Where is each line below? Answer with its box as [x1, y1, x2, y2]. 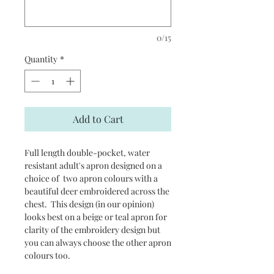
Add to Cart [72, 113, 124, 126]
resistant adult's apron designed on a [24, 160, 162, 172]
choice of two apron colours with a [24, 172, 158, 185]
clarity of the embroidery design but [24, 224, 160, 236]
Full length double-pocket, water [24, 147, 150, 159]
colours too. [24, 250, 70, 262]
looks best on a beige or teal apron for [24, 211, 167, 223]
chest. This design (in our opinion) [24, 198, 154, 210]
